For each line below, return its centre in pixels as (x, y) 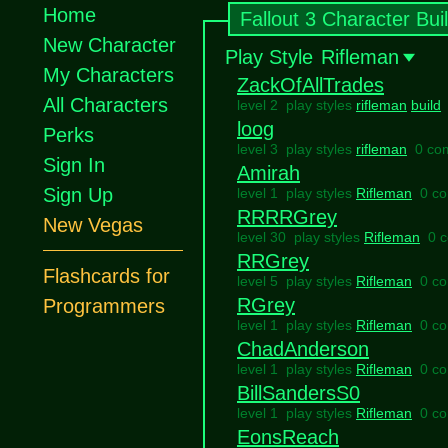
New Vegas (93, 225)
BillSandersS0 (298, 393)
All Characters (105, 105)
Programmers (104, 306)
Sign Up (78, 195)
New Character (109, 45)
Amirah (268, 173)
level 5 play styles (296, 281)
